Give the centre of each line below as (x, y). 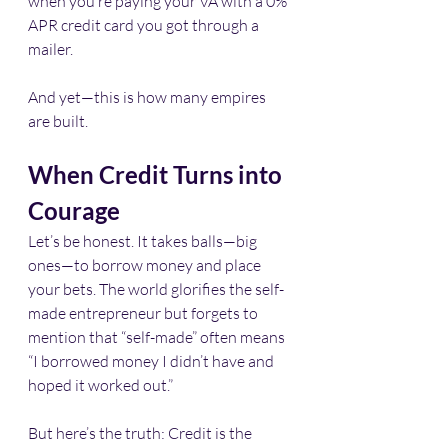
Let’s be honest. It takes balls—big (144, 240)
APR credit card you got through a (145, 24)
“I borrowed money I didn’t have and (152, 360)
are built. (58, 120)
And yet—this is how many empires (148, 96)
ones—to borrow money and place (146, 264)
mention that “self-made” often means (158, 336)
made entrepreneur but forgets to (144, 312)
